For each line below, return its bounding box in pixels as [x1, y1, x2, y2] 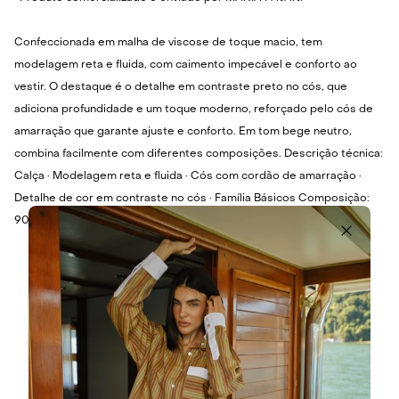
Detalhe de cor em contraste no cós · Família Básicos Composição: [14, 193, 370, 205]
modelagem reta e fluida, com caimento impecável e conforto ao [14, 60, 357, 71]
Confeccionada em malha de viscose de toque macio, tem [14, 37, 322, 49]
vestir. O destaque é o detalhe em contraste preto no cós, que [14, 82, 347, 94]
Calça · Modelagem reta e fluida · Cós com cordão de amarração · [14, 171, 362, 183]
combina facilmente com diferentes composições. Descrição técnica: [14, 149, 383, 160]
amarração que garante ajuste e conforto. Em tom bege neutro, [14, 126, 352, 138]
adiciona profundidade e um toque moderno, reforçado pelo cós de [14, 104, 373, 116]
